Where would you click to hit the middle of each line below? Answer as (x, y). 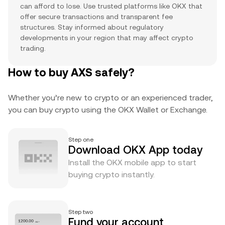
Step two (81, 212)
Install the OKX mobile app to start (132, 162)
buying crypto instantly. (111, 175)
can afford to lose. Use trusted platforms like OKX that (111, 6)
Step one (81, 140)
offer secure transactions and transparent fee (96, 17)
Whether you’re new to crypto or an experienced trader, (110, 98)
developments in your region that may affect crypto (107, 38)
